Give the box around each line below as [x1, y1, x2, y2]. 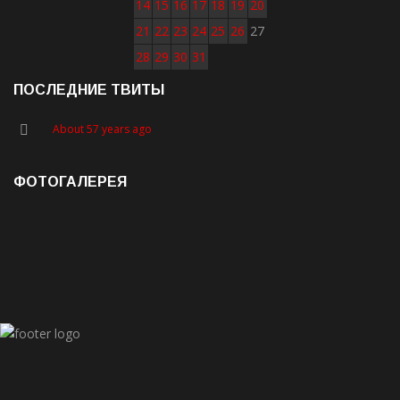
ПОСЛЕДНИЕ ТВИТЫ [13, 82, 164, 98]
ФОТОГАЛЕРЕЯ [13, 174, 127, 190]
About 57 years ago [53, 121, 152, 137]
